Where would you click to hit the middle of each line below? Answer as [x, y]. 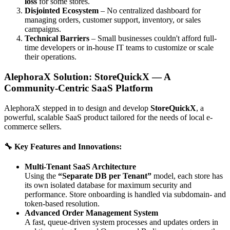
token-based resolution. [62, 204]
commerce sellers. [33, 126]
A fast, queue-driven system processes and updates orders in [121, 222]
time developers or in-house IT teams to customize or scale [119, 48]
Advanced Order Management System [91, 213]
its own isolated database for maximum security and [108, 185]
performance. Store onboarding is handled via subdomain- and [125, 195]
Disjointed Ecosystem [62, 11]
